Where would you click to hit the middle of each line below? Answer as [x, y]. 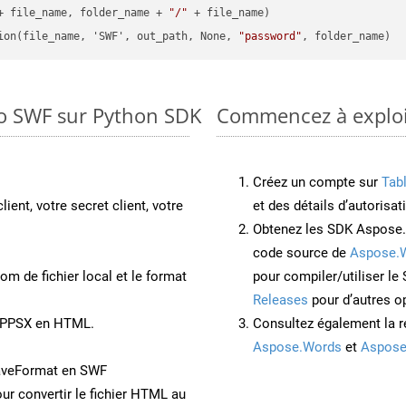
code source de [301, 252]
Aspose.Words [297, 347]
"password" [271, 37]
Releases [280, 300]
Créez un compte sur [317, 182]
